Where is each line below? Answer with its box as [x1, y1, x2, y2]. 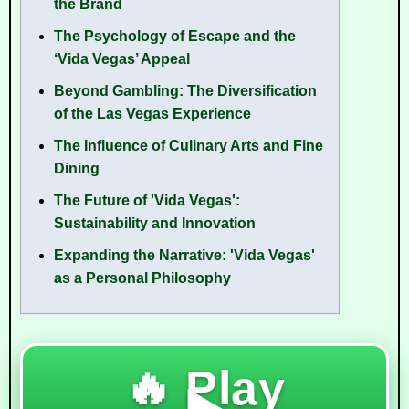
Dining [54, 160, 100, 176]
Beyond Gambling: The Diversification [54, 82, 317, 99]
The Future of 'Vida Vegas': [54, 192, 240, 208]
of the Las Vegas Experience [54, 105, 251, 121]
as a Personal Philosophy [54, 269, 231, 286]
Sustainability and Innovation [54, 215, 256, 231]
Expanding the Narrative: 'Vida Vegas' [54, 246, 315, 263]
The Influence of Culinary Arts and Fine [54, 137, 323, 153]
